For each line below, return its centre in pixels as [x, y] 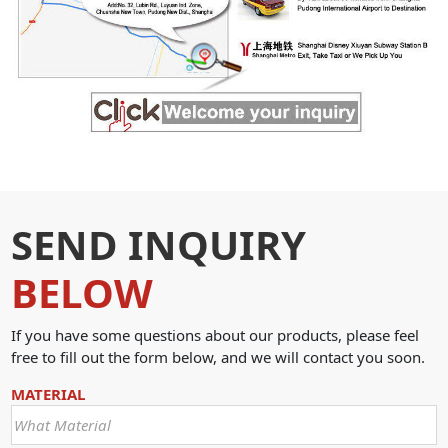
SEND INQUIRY [159, 244]
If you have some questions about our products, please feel [215, 335]
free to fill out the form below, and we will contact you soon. [218, 357]
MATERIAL [48, 394]
